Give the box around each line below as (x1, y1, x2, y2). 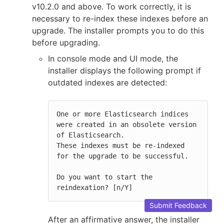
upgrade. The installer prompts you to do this (32, 25, 204, 35)
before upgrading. (32, 37, 100, 47)
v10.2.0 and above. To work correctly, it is (32, 1, 191, 11)
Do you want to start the (56, 172, 152, 181)
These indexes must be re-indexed (56, 141, 184, 149)
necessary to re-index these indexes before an (32, 13, 208, 23)
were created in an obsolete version (56, 120, 196, 128)
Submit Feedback (149, 201, 207, 209)
